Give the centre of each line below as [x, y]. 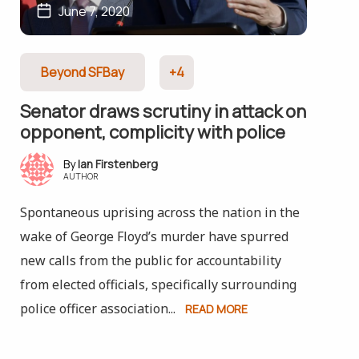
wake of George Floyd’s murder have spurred [154, 236]
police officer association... [97, 309]
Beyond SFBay [82, 72]
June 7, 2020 [94, 11]
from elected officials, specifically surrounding [158, 284]
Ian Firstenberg [117, 164]
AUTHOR [81, 176]
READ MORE [216, 309]
